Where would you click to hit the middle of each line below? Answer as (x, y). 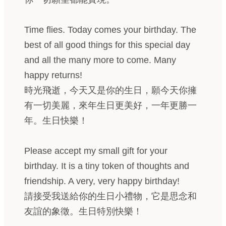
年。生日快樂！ (56, 121)
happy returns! (53, 75)
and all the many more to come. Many (100, 60)
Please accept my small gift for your (96, 151)
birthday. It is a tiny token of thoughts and (107, 166)
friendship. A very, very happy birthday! (102, 181)
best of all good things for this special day (107, 45)
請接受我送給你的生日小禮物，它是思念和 (110, 196)
